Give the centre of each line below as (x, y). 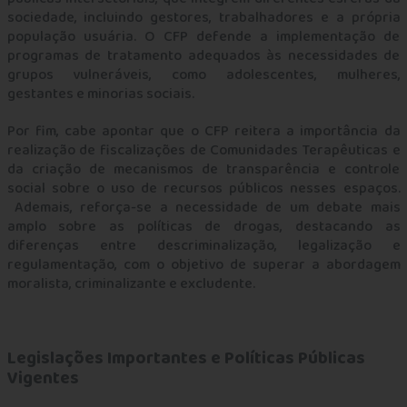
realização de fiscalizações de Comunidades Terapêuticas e (203, 150)
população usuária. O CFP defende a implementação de (203, 37)
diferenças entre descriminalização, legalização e (203, 246)
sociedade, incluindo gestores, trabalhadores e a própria (203, 18)
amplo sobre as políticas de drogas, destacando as (203, 227)
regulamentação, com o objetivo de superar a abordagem (203, 265)
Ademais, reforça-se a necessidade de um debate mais (203, 208)
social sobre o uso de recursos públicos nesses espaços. (203, 189)
